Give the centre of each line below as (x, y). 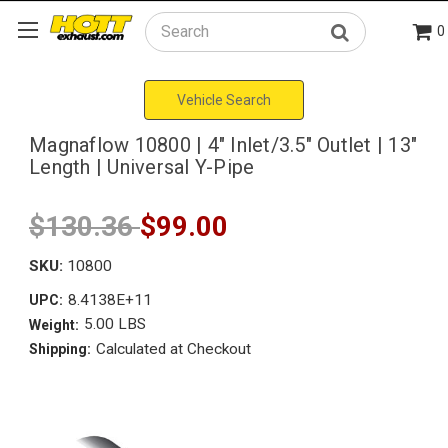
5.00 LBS (114, 324)
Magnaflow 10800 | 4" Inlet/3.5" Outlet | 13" (223, 144)
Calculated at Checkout (173, 348)
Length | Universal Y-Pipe (142, 166)
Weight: (54, 324)
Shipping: (60, 349)
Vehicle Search (224, 99)
